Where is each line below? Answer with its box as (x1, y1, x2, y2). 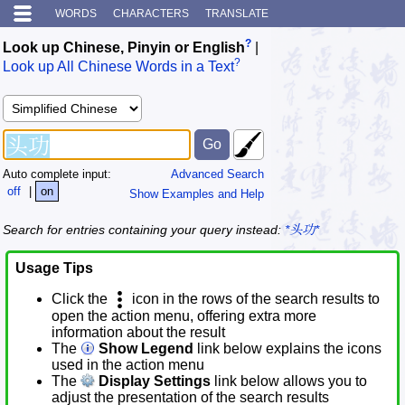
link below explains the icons (193, 341, 381, 357)
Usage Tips (15, 260, 93, 277)
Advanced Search (171, 166, 264, 181)
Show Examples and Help (129, 186, 264, 201)
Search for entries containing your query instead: (3, 222, 285, 238)
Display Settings (95, 373, 211, 390)
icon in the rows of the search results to (128, 291, 380, 307)
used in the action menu (52, 357, 204, 373)
